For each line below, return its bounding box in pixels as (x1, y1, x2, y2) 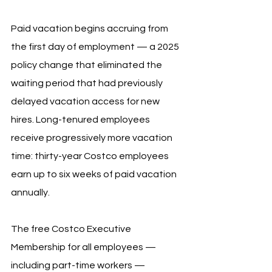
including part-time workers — (11, 260, 147, 271)
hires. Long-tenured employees (11, 115, 152, 125)
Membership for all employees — (11, 242, 158, 253)
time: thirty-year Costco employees (11, 151, 171, 161)
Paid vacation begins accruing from (11, 24, 170, 34)
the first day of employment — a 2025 (11, 42, 181, 52)
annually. (11, 188, 50, 198)
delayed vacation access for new (11, 97, 161, 107)
